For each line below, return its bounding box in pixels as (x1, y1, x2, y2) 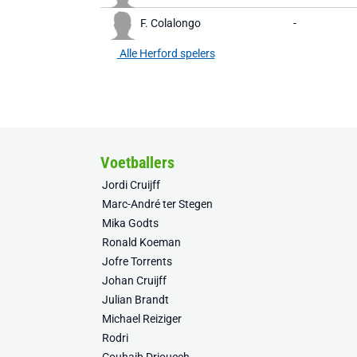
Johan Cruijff (102, 274, 167, 287)
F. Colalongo (140, 17, 201, 29)
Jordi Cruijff (102, 178, 160, 191)
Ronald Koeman (102, 236, 181, 249)
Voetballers (100, 153, 175, 172)
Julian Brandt (102, 293, 169, 306)
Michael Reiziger (102, 312, 182, 325)
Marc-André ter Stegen (102, 198, 213, 210)
